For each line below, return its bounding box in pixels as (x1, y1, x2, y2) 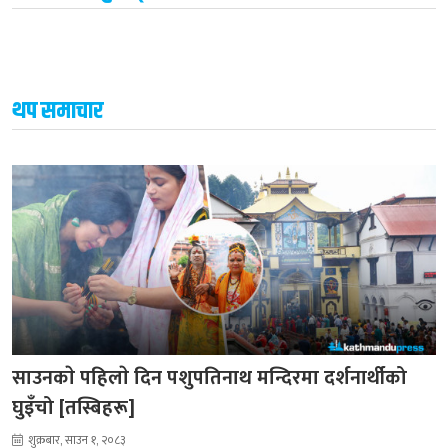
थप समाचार (12, 92, 103, 129)
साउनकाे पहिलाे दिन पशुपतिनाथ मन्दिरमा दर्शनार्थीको (12, 360, 407, 395)
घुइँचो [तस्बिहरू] (12, 390, 135, 425)
